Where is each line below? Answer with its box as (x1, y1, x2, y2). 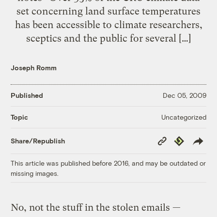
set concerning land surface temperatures (16, 5, 201, 17)
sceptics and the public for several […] (26, 32, 191, 44)
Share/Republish (11, 137, 65, 145)
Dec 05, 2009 (162, 91, 206, 100)
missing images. (11, 169, 59, 177)
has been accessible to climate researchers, (15, 18, 202, 31)
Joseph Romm (11, 63, 57, 72)
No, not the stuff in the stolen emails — (11, 201, 181, 213)
